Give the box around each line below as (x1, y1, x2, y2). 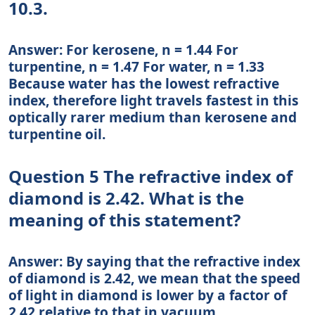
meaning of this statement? (8, 208, 240, 232)
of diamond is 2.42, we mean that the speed (8, 269, 300, 288)
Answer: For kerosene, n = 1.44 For (8, 40, 238, 60)
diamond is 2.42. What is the (8, 186, 244, 210)
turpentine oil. (8, 124, 105, 144)
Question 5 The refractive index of (8, 165, 292, 188)
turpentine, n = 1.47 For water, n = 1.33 (8, 57, 264, 77)
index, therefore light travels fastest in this (8, 91, 299, 110)
